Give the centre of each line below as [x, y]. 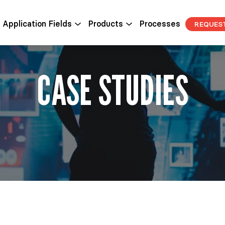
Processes [160, 24]
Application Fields [37, 24]
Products [105, 24]
